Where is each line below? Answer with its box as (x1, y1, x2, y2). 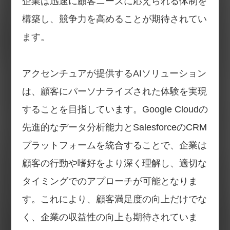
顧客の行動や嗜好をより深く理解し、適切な (22, 158, 207, 168)
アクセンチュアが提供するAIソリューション (22, 68, 206, 79)
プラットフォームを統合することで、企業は (22, 140, 207, 150)
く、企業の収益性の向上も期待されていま (22, 212, 198, 222)
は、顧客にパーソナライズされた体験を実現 (22, 86, 207, 97)
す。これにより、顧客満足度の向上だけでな (22, 194, 207, 204)
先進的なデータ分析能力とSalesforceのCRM (22, 122, 207, 132)
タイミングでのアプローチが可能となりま (22, 176, 198, 186)
